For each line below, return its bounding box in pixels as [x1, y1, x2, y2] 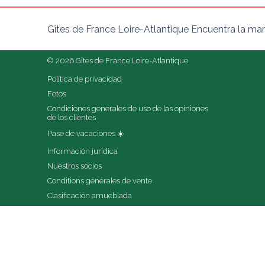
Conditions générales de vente [47, 176, 152, 185]
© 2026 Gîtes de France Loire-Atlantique [47, 56, 188, 65]
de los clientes [47, 113, 96, 122]
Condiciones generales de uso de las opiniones [47, 104, 208, 113]
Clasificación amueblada [47, 191, 132, 200]
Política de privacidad [47, 75, 122, 83]
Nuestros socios [47, 161, 102, 170]
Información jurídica [47, 147, 118, 156]
